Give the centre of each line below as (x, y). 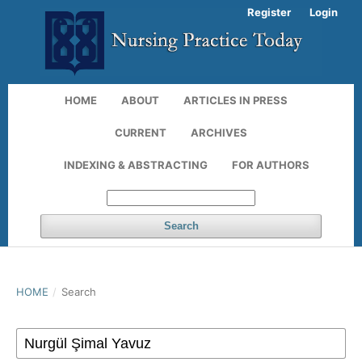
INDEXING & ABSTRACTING (135, 164)
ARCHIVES (219, 132)
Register (269, 12)
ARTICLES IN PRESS (235, 100)
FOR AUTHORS (270, 164)
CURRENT (141, 132)
